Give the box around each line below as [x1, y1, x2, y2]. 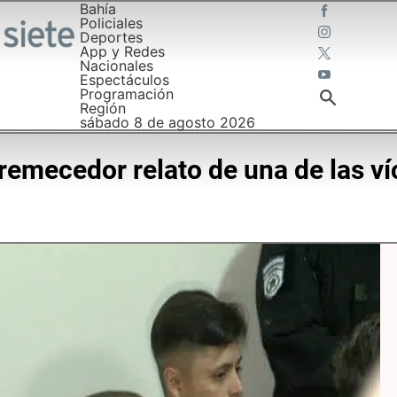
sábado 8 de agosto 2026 [79, 113, 255, 131]
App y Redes [79, 43, 165, 60]
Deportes [79, 28, 143, 46]
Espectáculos [79, 71, 169, 89]
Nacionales [79, 57, 153, 74]
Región [79, 99, 126, 117]
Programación [79, 85, 174, 103]
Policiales [79, 14, 143, 32]
